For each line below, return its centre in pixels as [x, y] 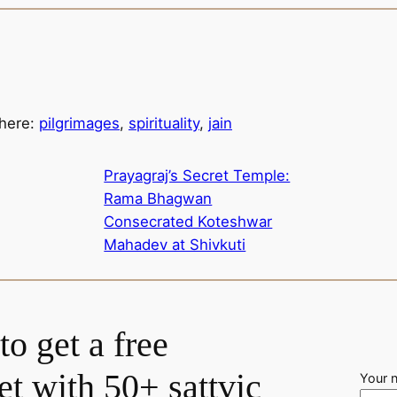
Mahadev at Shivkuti [175, 245]
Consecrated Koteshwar [188, 222]
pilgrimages [79, 123]
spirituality [164, 123]
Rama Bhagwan [158, 199]
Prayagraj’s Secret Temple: [197, 176]
